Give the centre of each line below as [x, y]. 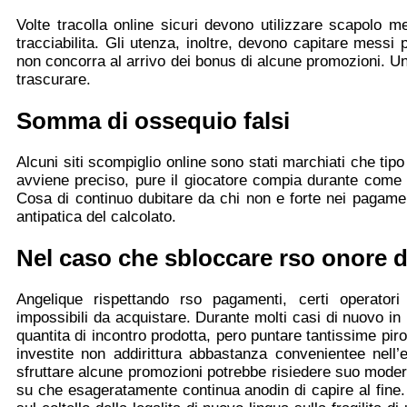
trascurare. [54, 79]
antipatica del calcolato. [96, 216]
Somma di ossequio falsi [153, 120]
